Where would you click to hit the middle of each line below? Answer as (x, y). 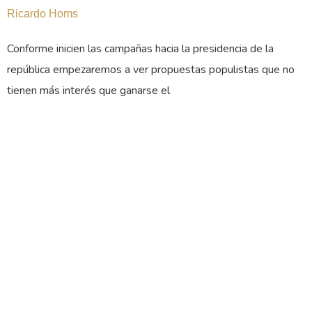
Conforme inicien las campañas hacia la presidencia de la (140, 48)
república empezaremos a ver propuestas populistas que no (151, 69)
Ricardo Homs (42, 13)
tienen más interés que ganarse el (88, 90)
